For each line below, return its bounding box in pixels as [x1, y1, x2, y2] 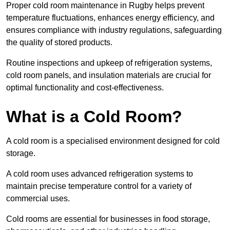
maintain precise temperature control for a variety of [6, 182, 191, 191]
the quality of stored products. [6, 38, 112, 47]
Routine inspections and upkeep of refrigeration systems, [6, 59, 212, 68]
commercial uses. [6, 194, 70, 203]
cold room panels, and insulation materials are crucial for [6, 71, 211, 80]
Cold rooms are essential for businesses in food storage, [6, 215, 210, 224]
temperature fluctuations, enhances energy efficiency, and [6, 13, 215, 23]
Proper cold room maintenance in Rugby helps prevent [6, 1, 204, 10]
